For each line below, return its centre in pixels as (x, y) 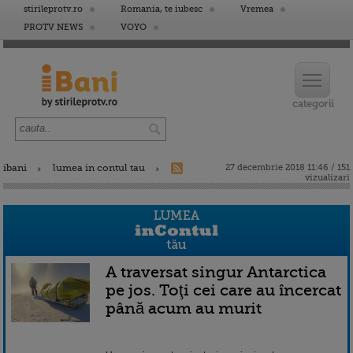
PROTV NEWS (53, 27)
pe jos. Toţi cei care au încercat (223, 290)
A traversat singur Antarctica (216, 272)
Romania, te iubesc (162, 9)
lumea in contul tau (99, 168)
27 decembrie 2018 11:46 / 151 (288, 167)
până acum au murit (184, 308)
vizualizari (327, 178)
